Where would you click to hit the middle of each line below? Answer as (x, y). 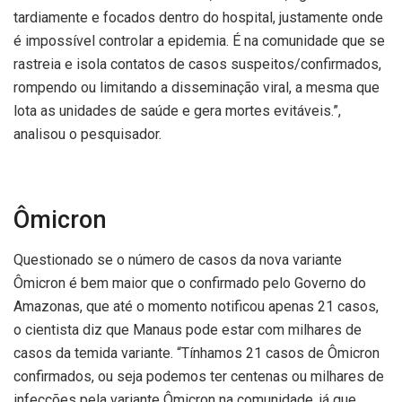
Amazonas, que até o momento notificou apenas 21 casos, (196, 307)
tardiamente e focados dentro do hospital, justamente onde (198, 17)
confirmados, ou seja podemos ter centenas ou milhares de (199, 377)
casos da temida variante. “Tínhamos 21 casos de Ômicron (197, 354)
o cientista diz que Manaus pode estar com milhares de (188, 330)
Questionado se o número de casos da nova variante (178, 260)
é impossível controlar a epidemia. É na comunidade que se (199, 40)
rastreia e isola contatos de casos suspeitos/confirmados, (197, 64)
